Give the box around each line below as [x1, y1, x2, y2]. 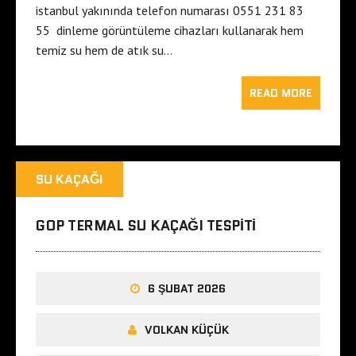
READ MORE [250, 85, 312, 102]
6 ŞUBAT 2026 [148, 281, 226, 297]
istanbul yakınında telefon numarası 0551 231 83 [36, 2, 304, 19]
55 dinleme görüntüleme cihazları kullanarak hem [36, 22, 304, 39]
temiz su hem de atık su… [36, 42, 172, 59]
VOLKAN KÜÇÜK [144, 322, 229, 339]
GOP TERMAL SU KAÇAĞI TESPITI [36, 215, 256, 237]
